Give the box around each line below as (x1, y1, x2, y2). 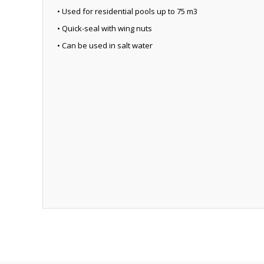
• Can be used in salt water (57, 40, 153, 51)
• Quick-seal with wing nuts (57, 23, 152, 34)
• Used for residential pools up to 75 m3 (57, 6, 197, 16)
